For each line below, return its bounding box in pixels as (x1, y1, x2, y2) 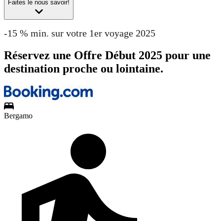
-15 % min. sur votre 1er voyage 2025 (4, 28, 155, 39)
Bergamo (4, 111, 33, 120)
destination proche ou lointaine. (4, 62, 163, 75)
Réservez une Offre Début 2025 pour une (4, 49, 211, 62)
